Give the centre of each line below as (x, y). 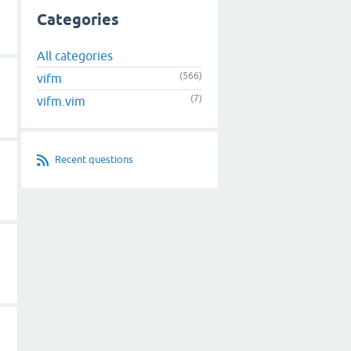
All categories (75, 55)
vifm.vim (61, 101)
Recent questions (94, 159)
